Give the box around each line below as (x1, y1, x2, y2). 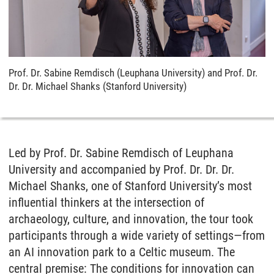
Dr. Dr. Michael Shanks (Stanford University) (9, 80, 187, 92)
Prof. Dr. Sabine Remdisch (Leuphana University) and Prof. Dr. (9, 66, 257, 79)
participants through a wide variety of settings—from (9, 228, 265, 243)
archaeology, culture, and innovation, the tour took (9, 211, 253, 226)
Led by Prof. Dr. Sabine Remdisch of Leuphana (9, 145, 234, 160)
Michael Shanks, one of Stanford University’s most (9, 178, 252, 193)
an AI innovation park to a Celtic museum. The (9, 244, 235, 259)
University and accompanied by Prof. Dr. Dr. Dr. (9, 161, 234, 177)
